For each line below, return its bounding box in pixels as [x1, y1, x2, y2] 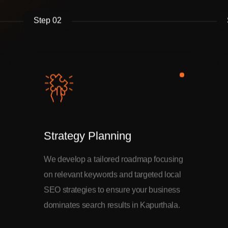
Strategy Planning [44, 131, 131, 144]
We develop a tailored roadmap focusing [44, 156, 183, 165]
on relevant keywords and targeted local [44, 172, 181, 180]
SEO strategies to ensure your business [44, 187, 180, 195]
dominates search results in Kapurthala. [44, 202, 180, 211]
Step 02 [34, 17, 62, 26]
